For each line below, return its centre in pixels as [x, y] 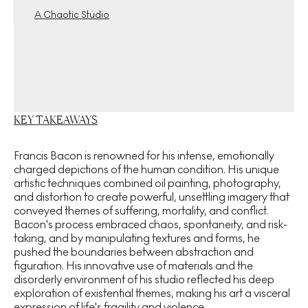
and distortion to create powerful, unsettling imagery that [152, 197]
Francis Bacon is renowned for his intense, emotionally [144, 156]
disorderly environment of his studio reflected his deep [144, 279]
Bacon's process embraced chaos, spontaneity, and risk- [151, 224]
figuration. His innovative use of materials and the [133, 266]
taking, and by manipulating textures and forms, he [137, 238]
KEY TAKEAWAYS [56, 120]
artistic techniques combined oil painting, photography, [147, 183]
